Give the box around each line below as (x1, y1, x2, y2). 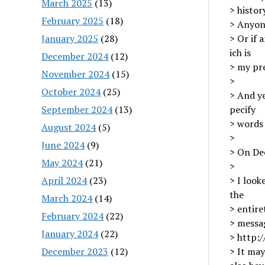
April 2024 (41, 173, 88, 187)
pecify (229, 103, 256, 116)
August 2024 (41, 120, 96, 134)
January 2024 (41, 227, 99, 240)
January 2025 (41, 31, 99, 45)
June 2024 (41, 138, 85, 151)
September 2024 (41, 102, 113, 116)
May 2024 (41, 156, 83, 169)
